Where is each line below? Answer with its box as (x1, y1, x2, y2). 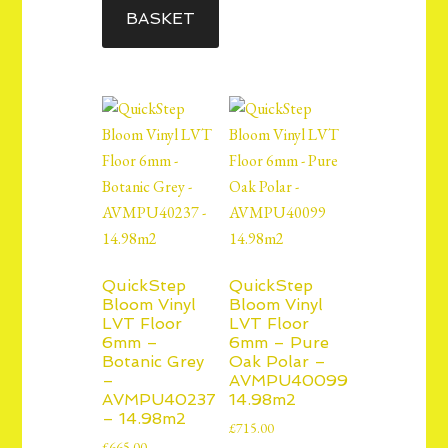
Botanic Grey (102, 351, 205, 371)
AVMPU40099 (228, 370, 348, 390)
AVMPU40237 (102, 389, 217, 409)
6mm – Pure (228, 332, 329, 352)
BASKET (126, 9, 196, 29)
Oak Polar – (228, 351, 326, 371)
